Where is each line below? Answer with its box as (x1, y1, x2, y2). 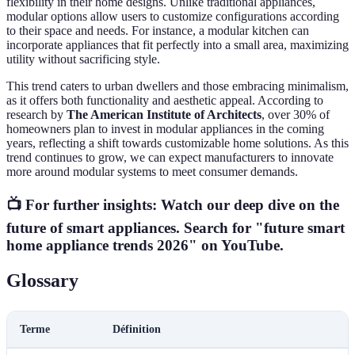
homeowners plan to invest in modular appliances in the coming (6, 122, 324, 136)
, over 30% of (261, 108, 330, 122)
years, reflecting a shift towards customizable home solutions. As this (6, 136, 349, 151)
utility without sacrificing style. (6, 52, 160, 67)
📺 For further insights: (6, 196, 161, 213)
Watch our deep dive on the (161, 196, 339, 213)
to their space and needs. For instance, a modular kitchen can (6, 24, 309, 38)
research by (6, 108, 67, 122)
